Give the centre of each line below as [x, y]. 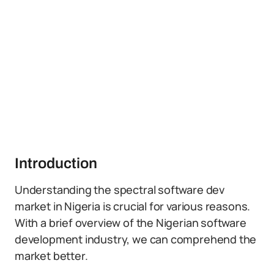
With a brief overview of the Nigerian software [131, 223]
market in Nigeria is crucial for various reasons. [133, 206]
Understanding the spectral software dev [120, 190]
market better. [51, 256]
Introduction [56, 163]
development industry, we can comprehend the [136, 239]
